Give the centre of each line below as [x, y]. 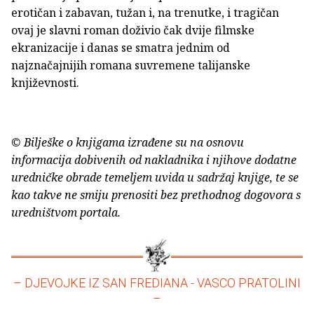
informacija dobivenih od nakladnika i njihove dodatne [154, 160]
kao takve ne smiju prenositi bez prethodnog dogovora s [156, 195]
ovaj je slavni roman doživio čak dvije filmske [133, 30]
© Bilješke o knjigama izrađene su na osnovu [128, 143]
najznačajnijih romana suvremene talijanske [131, 66]
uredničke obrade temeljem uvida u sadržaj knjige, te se [155, 178]
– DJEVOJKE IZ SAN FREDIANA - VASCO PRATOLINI [157, 283]
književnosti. [45, 83]
